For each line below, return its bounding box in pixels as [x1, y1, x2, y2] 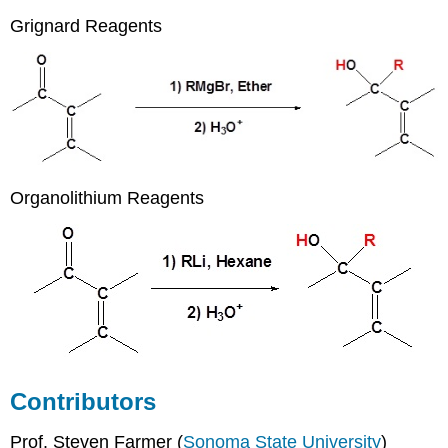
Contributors [10, 387, 157, 415]
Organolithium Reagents [10, 188, 205, 209]
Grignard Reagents [10, 16, 163, 37]
